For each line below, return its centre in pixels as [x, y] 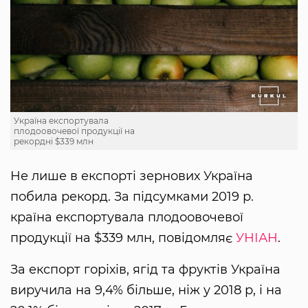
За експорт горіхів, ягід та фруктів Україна [145, 269]
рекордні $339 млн [54, 141]
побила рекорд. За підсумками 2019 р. [132, 196]
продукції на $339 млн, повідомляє [121, 238]
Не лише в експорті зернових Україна [132, 176]
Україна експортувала [61, 120]
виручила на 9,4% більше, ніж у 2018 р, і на [146, 290]
